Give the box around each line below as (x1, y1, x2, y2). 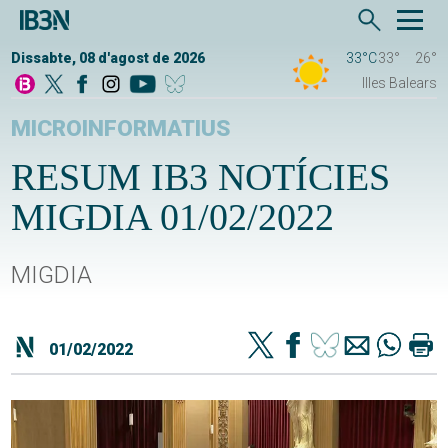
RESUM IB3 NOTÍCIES (11, 156, 391, 199)
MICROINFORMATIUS (11, 115, 232, 143)
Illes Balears (361, 75, 437, 92)
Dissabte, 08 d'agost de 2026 (11, 50, 206, 67)
